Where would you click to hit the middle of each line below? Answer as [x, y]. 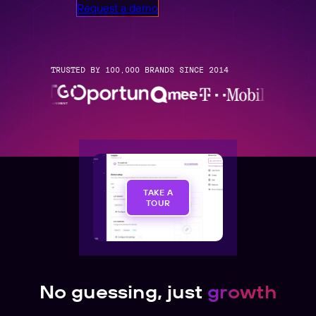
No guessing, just [123, 291]
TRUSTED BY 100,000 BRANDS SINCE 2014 [140, 70]
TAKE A [158, 192]
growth [242, 291]
